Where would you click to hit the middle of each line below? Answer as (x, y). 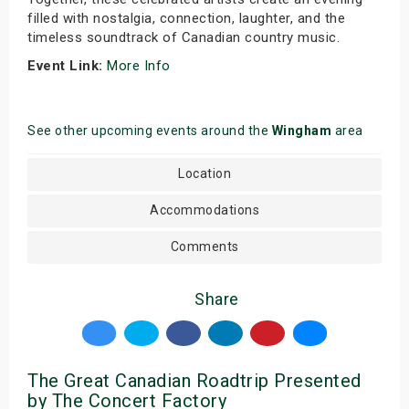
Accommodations (204, 210)
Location (204, 173)
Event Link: (65, 65)
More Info (141, 65)
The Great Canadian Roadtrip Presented (194, 380)
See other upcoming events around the (150, 130)
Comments (204, 246)
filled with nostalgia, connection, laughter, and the (186, 18)
